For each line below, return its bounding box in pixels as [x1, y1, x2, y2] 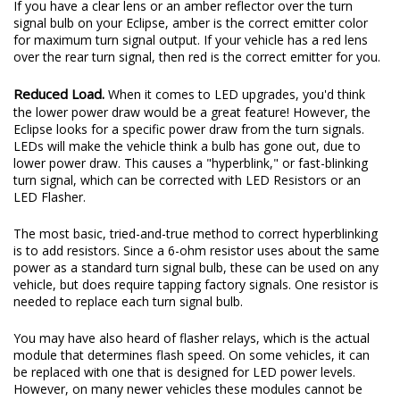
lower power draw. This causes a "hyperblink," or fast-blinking [13, 154, 368, 171]
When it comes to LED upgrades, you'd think [104, 85, 365, 103]
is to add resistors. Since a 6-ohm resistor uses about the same [13, 241, 379, 259]
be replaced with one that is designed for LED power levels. [13, 362, 355, 380]
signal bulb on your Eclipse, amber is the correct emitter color [13, 13, 368, 31]
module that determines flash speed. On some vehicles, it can [13, 346, 370, 363]
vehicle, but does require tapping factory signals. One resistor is [13, 275, 379, 293]
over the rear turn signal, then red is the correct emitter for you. [13, 47, 380, 65]
